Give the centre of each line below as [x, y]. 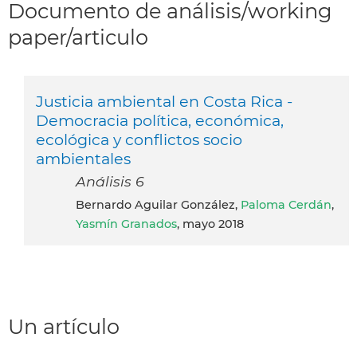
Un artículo [64, 326]
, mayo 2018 [210, 224]
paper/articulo [78, 37]
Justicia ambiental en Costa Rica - [164, 101]
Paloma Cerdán [286, 204]
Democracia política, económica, [160, 120]
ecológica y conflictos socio [139, 139]
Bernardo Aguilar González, [163, 204]
